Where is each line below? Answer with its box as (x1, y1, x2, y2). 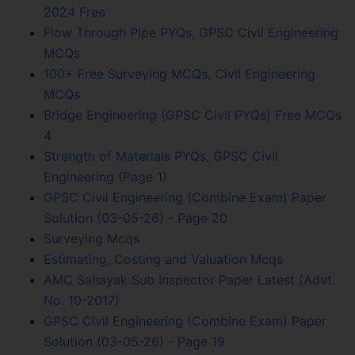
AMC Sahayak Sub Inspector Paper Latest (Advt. (44, 271, 335, 288)
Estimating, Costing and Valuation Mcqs (44, 250, 283, 267)
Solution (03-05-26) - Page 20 (44, 209, 227, 226)
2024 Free (44, 3, 105, 20)
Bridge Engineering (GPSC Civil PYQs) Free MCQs (44, 106, 342, 123)
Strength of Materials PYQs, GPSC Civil (44, 147, 278, 164)
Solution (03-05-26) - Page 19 (44, 333, 225, 349)
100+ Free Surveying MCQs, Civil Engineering (44, 65, 315, 82)
